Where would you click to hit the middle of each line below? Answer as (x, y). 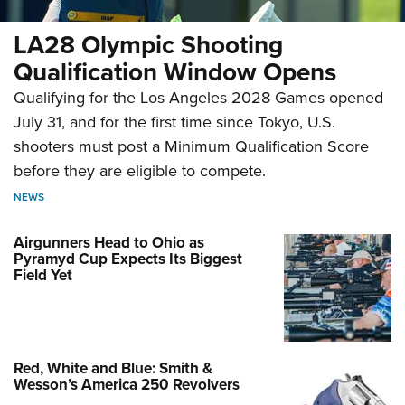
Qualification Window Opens (175, 72)
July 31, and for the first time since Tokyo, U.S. (174, 122)
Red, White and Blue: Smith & (113, 368)
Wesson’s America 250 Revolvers (127, 385)
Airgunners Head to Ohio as (109, 243)
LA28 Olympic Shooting (148, 45)
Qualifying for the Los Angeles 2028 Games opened (198, 98)
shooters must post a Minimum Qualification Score (191, 146)
